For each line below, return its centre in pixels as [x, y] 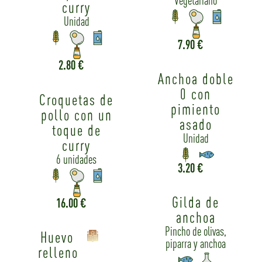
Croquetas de [77, 99]
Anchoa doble [196, 78]
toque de [76, 130]
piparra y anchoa [196, 243]
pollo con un [76, 115]
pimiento [196, 109]
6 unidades [77, 159]
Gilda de [196, 202]
